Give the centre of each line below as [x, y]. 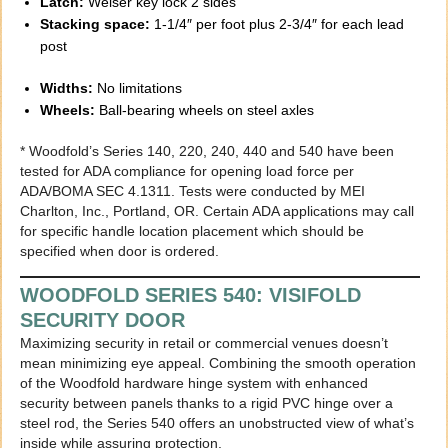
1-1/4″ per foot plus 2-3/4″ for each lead [277, 24]
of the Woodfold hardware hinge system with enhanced [194, 383]
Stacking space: [95, 24]
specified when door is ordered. [120, 251]
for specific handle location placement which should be [192, 231]
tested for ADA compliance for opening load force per [187, 171]
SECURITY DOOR [103, 320]
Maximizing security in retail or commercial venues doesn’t [204, 343]
